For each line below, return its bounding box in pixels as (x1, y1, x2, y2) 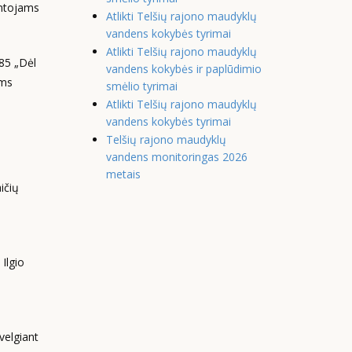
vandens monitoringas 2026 (105, 149, 247, 164)
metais (105, 167, 141, 181)
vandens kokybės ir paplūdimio (105, 61, 262, 76)
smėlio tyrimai (105, 79, 178, 93)
